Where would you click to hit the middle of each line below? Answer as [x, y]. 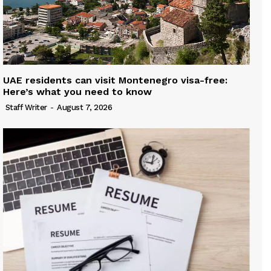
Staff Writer [26, 108]
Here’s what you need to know [77, 92]
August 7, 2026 [84, 108]
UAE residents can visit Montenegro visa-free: [115, 80]
